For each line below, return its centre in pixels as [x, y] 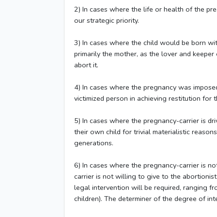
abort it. [86, 65]
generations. [94, 143]
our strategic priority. [107, 20]
